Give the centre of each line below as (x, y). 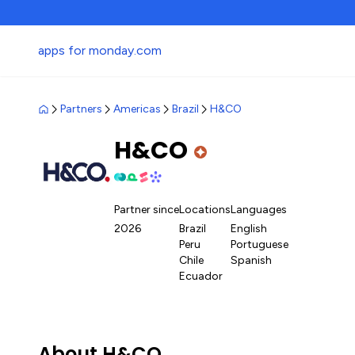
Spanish (251, 260)
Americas (137, 109)
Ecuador (201, 276)
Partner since (147, 210)
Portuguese (260, 244)
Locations (205, 210)
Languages (259, 210)
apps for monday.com (100, 50)
